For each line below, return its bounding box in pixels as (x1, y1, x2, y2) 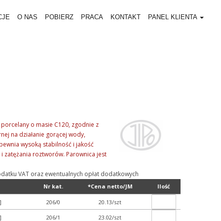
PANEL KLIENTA (148, 13, 199, 21)
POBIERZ (45, 13, 74, 21)
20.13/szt (99, 198, 121, 206)
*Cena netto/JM (87, 183, 133, 190)
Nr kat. (43, 183, 63, 190)
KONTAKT (110, 13, 141, 21)
